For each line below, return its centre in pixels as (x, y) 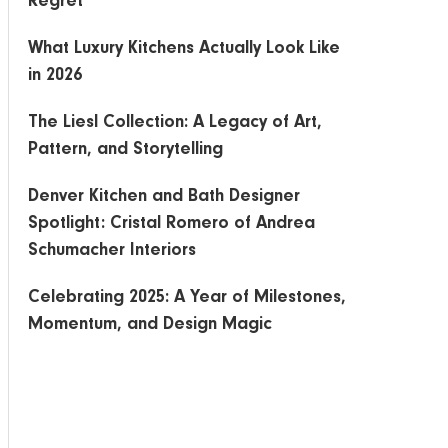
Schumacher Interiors (112, 252)
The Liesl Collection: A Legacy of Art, (175, 124)
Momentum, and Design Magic (150, 326)
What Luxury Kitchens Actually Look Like (184, 50)
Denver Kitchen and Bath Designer (164, 198)
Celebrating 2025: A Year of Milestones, (187, 299)
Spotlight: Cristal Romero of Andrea (171, 225)
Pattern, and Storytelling (125, 151)
